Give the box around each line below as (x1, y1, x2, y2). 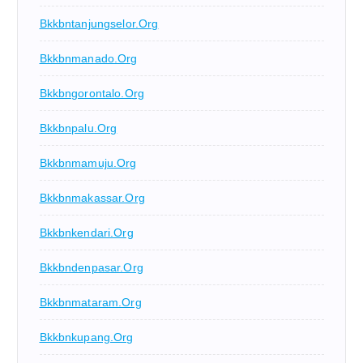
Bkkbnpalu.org (39, 121, 117, 135)
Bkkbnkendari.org (39, 225, 134, 239)
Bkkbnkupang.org (39, 330, 134, 344)
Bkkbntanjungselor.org (39, 16, 159, 30)
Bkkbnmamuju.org (39, 156, 137, 169)
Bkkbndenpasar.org (39, 260, 143, 274)
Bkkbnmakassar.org (39, 190, 145, 204)
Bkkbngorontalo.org (39, 86, 145, 100)
